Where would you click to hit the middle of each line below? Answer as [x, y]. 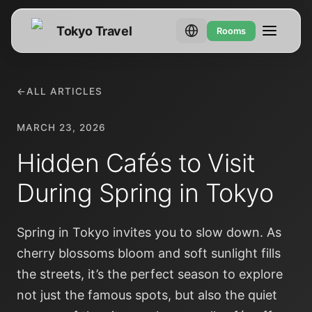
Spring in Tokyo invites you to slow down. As [149, 232]
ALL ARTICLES [64, 91]
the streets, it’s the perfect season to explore [150, 274]
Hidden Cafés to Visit [136, 163]
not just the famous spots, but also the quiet [147, 295]
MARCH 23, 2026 [61, 127]
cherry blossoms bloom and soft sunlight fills [149, 253]
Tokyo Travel [94, 31]
